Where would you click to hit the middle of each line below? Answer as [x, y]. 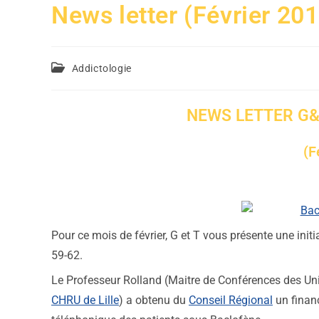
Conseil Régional [231, 300]
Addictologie [101, 68]
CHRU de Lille [85, 300]
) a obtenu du [154, 300]
